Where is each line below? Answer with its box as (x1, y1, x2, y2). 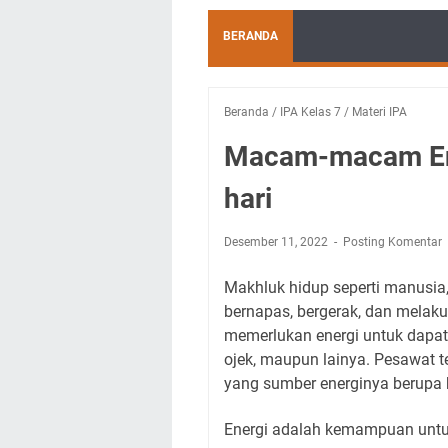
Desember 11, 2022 (224, 235, 331, 249)
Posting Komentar (343, 235, 442, 249)
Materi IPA (352, 105, 407, 119)
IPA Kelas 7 (280, 105, 341, 119)
